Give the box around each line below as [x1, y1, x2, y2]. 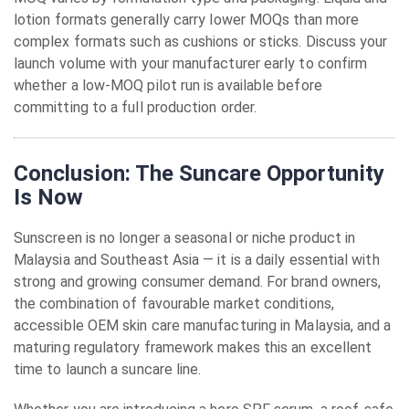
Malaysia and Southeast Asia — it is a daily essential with [14, 251, 380, 268]
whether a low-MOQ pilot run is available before [14, 77, 322, 94]
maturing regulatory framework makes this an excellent [14, 339, 372, 356]
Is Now [14, 184, 84, 210]
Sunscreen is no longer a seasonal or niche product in [14, 229, 356, 246]
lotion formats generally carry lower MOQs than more [14, 11, 360, 28]
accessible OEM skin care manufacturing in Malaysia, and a [14, 317, 392, 334]
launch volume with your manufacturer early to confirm [14, 55, 368, 72]
